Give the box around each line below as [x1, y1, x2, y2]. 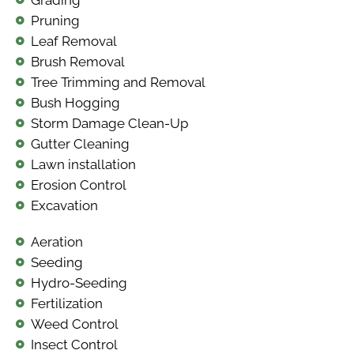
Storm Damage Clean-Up [30, 115, 188, 131]
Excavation [30, 197, 98, 213]
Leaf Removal [30, 32, 117, 49]
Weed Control [30, 315, 119, 332]
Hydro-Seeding [30, 274, 127, 291]
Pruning [30, 12, 80, 28]
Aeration [30, 233, 83, 250]
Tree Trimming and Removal [30, 73, 205, 90]
